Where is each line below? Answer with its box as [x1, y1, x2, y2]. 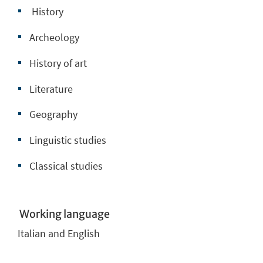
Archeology [29, 30, 79, 44]
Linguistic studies [29, 133, 106, 147]
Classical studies [29, 159, 103, 173]
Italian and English [18, 226, 100, 240]
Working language [18, 207, 110, 221]
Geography [29, 107, 77, 122]
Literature [29, 82, 73, 96]
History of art [29, 56, 87, 70]
